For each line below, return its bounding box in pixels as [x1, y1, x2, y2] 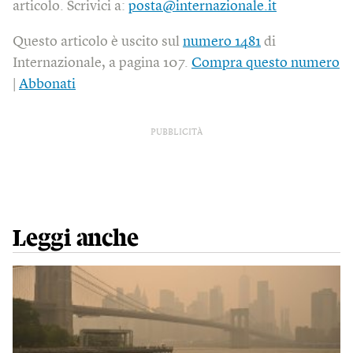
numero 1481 [183, 34, 261, 49]
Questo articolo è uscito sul [13, 34, 183, 49]
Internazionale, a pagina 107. [13, 55, 191, 70]
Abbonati [19, 76, 76, 91]
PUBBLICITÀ [150, 128, 203, 137]
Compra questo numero [191, 55, 340, 70]
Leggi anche [13, 226, 139, 251]
